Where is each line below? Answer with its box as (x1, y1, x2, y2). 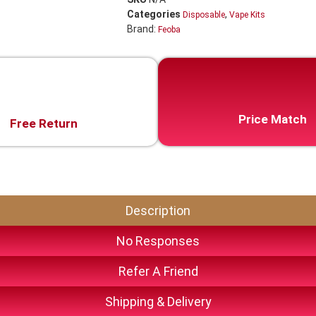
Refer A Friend (118, 264, 198, 279)
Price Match (238, 112, 307, 127)
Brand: (127, 23, 158, 35)
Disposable (183, 10, 225, 20)
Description (126, 203, 190, 219)
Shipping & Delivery (104, 294, 212, 310)
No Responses (116, 233, 200, 249)
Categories (127, 8, 181, 20)
